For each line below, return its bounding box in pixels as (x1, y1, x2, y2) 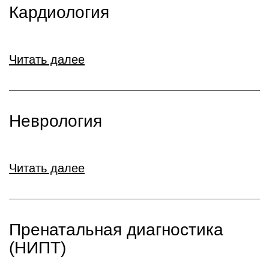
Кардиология (9, 3, 109, 22)
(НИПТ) (9, 238, 66, 257)
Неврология (9, 112, 102, 130)
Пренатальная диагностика (9, 220, 223, 239)
